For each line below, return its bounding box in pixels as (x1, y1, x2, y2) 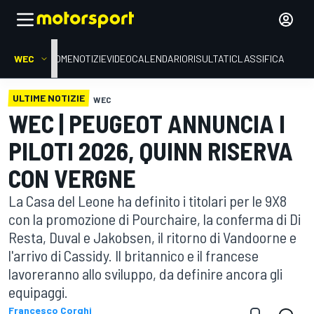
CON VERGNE (8, 163, 136, 193)
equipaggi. (8, 282, 68, 301)
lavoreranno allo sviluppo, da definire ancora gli (8, 264, 282, 282)
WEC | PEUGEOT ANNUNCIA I (8, 108, 285, 138)
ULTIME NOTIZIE (13, 92, 85, 104)
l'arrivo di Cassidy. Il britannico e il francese (8, 246, 259, 264)
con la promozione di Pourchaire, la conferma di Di (8, 210, 301, 228)
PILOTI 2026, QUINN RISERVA (8, 135, 293, 165)
